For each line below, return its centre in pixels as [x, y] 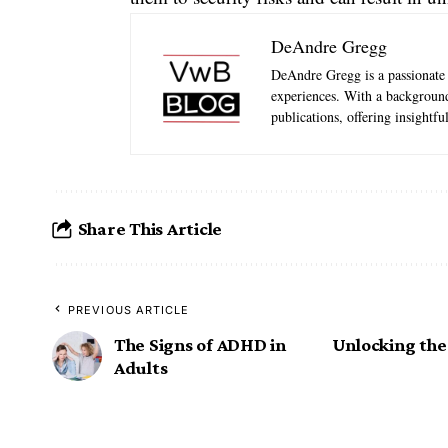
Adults [141, 368]
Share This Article [150, 228]
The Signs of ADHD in [200, 345]
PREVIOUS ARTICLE [129, 310]
